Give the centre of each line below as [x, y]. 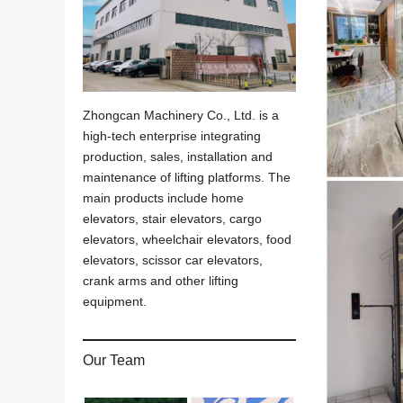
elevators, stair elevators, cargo [172, 218]
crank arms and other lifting [161, 280]
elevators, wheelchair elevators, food [187, 239]
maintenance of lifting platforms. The [187, 177]
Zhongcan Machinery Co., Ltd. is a [181, 115]
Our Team [114, 360]
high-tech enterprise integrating [172, 135]
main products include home [163, 197]
